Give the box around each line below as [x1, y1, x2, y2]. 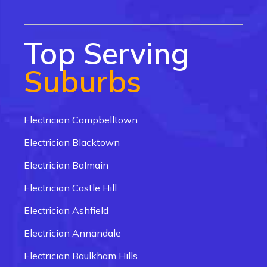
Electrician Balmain [24, 159, 108, 172]
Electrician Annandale [24, 227, 121, 240]
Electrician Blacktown [24, 136, 120, 149]
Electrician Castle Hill [24, 182, 117, 194]
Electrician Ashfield [24, 204, 108, 217]
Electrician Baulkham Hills [24, 250, 138, 262]
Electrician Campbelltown [24, 114, 138, 126]
